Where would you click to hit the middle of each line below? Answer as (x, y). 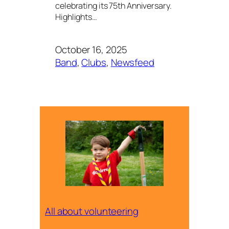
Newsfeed (132, 63)
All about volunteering (92, 211)
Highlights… (76, 17)
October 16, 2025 (91, 50)
